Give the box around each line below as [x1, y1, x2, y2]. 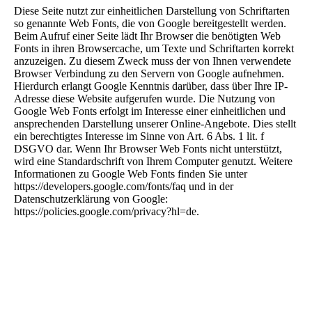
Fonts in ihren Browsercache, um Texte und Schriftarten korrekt [14, 42, 294, 55]
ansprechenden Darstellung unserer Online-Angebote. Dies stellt [14, 118, 296, 130]
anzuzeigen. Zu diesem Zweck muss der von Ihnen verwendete [14, 55, 291, 68]
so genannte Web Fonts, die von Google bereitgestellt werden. [14, 17, 286, 30]
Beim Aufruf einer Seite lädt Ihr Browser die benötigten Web [14, 30, 281, 42]
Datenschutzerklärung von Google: [14, 193, 168, 205]
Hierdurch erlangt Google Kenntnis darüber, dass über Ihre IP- [14, 80, 288, 93]
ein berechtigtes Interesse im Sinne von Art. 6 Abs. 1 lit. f [14, 130, 264, 143]
